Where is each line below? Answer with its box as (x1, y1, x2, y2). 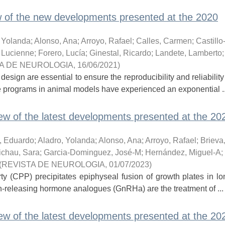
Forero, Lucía (38, 49, 85, 57)
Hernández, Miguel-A (145, 148, 221, 157)
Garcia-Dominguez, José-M (43, 148, 141, 157)
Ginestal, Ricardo (89, 49, 151, 57)
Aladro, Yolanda (37, 136, 95, 145)
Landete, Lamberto (155, 49, 222, 57)
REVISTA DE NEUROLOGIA (1, 160, 105, 169)
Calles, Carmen (136, 37, 192, 45)
